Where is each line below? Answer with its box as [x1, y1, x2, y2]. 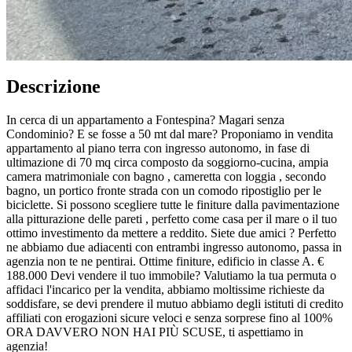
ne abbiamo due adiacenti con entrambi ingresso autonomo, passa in [6, 240, 342, 255]
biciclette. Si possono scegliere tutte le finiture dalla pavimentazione [6, 198, 339, 212]
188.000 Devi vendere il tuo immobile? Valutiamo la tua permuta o [6, 269, 336, 283]
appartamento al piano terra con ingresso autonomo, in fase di [6, 141, 310, 156]
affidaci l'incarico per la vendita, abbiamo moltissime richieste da [6, 283, 324, 297]
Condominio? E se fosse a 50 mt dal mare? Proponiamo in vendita [6, 127, 333, 141]
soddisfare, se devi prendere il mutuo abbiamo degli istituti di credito [6, 297, 343, 311]
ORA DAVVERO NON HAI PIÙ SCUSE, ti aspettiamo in [6, 325, 303, 339]
